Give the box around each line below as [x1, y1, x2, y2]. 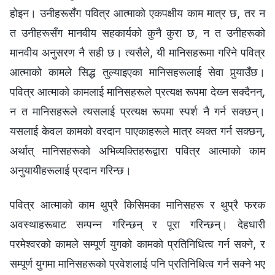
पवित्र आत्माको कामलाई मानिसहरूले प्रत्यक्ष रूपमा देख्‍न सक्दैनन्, [10, 85, 265, 98]
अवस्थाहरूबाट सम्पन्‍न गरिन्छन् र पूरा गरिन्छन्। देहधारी [10, 217, 265, 231]
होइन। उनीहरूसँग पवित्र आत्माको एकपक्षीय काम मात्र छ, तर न [10, 6, 265, 20]
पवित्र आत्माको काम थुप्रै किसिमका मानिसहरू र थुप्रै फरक [10, 198, 265, 211]
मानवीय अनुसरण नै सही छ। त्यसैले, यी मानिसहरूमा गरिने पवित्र [10, 45, 265, 59]
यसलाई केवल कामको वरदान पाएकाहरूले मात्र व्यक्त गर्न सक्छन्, [10, 124, 265, 137]
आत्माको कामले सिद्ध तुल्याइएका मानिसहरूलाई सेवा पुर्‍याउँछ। [10, 65, 265, 79]
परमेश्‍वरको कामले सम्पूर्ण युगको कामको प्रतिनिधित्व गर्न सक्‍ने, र [10, 237, 265, 250]
